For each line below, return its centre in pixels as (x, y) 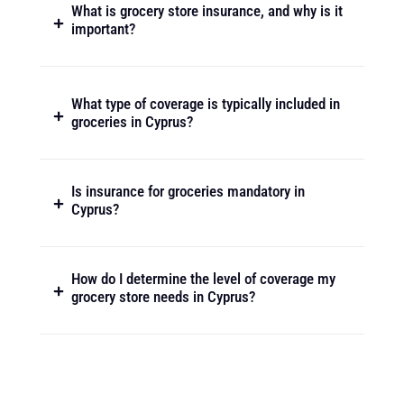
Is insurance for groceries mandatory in (188, 191)
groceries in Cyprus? (132, 121)
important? (103, 28)
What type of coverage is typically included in (206, 103)
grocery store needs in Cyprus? (163, 296)
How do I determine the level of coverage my (203, 278)
